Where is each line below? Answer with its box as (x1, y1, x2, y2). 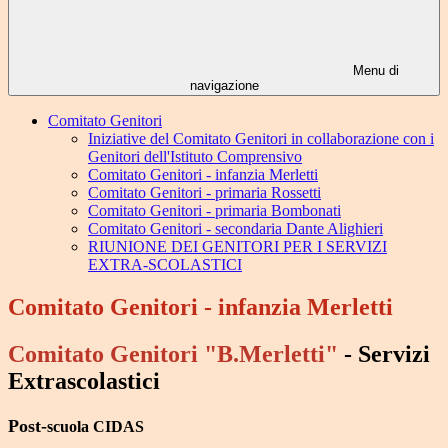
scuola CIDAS (47, 418, 144, 436)
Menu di (349, 63, 399, 79)
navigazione (189, 78, 259, 94)
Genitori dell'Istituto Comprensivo (88, 148, 302, 166)
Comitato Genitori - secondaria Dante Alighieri (88, 220, 383, 238)
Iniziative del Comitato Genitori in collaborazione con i (88, 130, 434, 148)
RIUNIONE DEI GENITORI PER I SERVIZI (88, 238, 387, 256)
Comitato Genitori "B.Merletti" (8, 341, 344, 368)
